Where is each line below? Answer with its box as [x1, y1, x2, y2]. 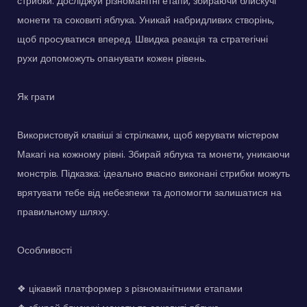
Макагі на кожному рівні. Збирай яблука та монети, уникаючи [17, 147, 290, 162]
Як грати [17, 90, 55, 104]
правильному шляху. [17, 205, 110, 219]
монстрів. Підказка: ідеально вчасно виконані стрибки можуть [17, 167, 290, 181]
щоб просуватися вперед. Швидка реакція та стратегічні [17, 32, 268, 47]
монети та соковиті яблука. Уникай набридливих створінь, [17, 13, 274, 27]
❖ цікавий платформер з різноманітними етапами [17, 282, 243, 296]
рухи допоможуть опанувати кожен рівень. [17, 51, 206, 66]
